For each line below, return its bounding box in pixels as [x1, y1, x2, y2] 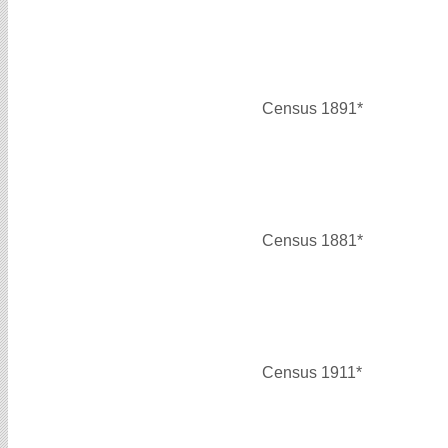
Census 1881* [262, 231, 363, 249]
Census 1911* [262, 363, 362, 381]
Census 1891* [262, 99, 363, 117]
